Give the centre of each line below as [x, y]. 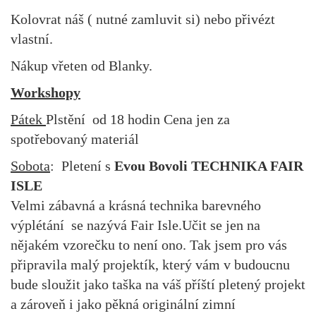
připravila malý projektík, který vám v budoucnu [150, 264]
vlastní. [34, 38]
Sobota [30, 165]
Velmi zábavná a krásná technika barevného [136, 205]
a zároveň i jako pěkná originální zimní [123, 304]
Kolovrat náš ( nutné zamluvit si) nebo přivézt [143, 19]
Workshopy [45, 92]
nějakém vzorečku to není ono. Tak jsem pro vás [149, 244]
